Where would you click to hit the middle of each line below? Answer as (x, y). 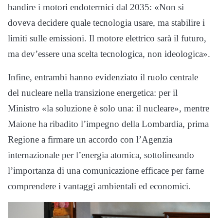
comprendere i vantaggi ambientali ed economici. (99, 186)
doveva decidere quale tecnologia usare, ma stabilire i (106, 23)
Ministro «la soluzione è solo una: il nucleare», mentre (109, 108)
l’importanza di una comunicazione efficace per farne (106, 171)
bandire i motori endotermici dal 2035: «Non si (96, 7)
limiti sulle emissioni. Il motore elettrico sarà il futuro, (107, 38)
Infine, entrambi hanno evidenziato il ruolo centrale (103, 77)
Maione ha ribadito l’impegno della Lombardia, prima (108, 124)
